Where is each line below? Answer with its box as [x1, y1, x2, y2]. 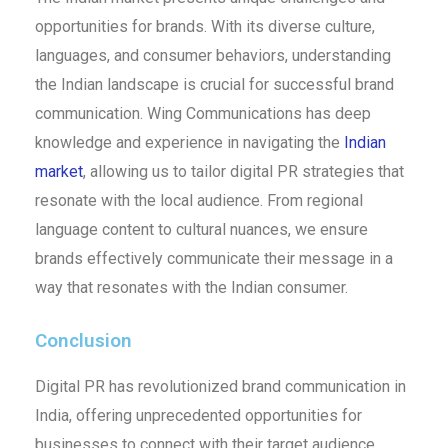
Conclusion [34, 328, 132, 352]
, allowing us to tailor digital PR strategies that [82, 161, 404, 181]
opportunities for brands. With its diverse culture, [34, 16, 375, 36]
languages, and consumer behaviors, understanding [34, 45, 391, 65]
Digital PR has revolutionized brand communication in [34, 376, 406, 396]
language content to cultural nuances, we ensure [34, 219, 368, 239]
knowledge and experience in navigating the [34, 132, 340, 152]
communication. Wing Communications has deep [34, 103, 371, 123]
